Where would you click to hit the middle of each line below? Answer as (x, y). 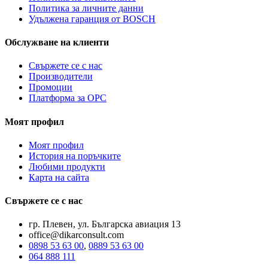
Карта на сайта (59, 177)
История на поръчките (75, 156)
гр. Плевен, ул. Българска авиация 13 (105, 224)
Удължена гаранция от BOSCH (92, 19)
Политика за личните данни (86, 8)
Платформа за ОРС (68, 98)
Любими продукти (67, 166)
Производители (61, 77)
